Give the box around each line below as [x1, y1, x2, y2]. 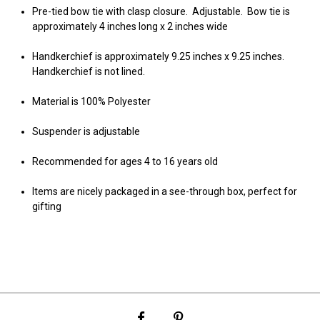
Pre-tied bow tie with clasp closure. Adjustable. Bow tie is [31, 6, 290, 17]
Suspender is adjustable [31, 126, 140, 137]
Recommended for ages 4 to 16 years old [31, 156, 218, 167]
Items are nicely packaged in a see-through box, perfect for [31, 186, 297, 197]
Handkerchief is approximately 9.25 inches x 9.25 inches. [31, 51, 286, 62]
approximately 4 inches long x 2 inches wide [31, 21, 228, 32]
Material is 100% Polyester [31, 96, 153, 107]
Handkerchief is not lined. [31, 66, 147, 77]
